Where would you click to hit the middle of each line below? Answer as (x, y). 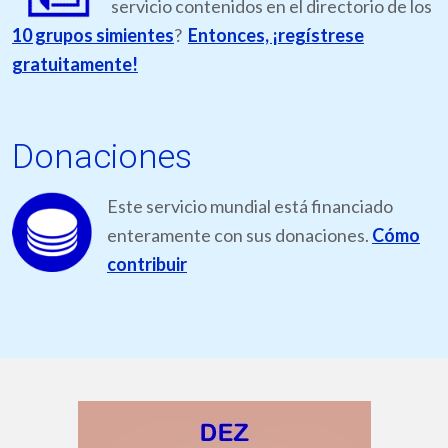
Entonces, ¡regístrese (276, 35)
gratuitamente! (75, 64)
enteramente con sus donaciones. (239, 235)
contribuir (147, 264)
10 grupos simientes (93, 35)
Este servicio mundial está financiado (250, 206)
